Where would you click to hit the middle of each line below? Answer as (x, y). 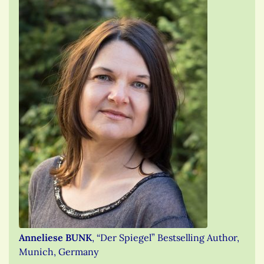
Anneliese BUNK (55, 237)
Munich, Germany (59, 251)
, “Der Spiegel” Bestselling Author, (166, 237)
